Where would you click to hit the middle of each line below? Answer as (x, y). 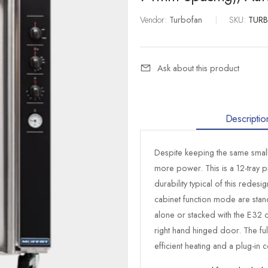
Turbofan (186, 19)
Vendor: (155, 19)
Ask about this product (199, 68)
